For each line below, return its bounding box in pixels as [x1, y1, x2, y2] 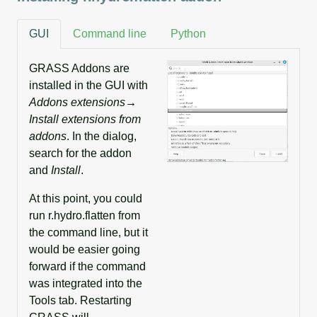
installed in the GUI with [29, 79, 148, 92]
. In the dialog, [67, 130, 137, 143]
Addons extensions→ [29, 96, 137, 109]
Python [171, 28, 206, 40]
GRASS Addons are [29, 62, 129, 75]
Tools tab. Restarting [29, 294, 132, 307]
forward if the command [29, 260, 146, 273]
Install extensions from [29, 113, 141, 126]
